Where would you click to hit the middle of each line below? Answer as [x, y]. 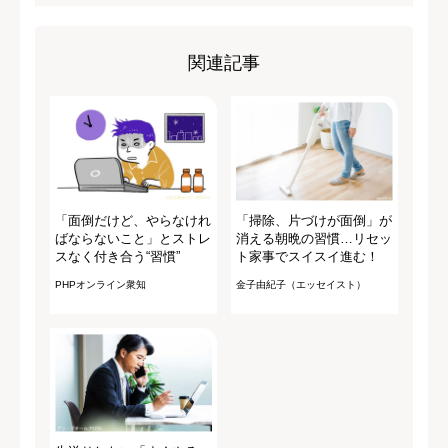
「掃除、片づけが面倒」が [313, 220]
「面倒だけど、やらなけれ [133, 220]
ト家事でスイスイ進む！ [307, 256]
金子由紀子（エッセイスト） [300, 284]
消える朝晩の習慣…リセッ [313, 238]
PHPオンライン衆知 [100, 284]
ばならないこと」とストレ [133, 238]
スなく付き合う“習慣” [117, 256]
